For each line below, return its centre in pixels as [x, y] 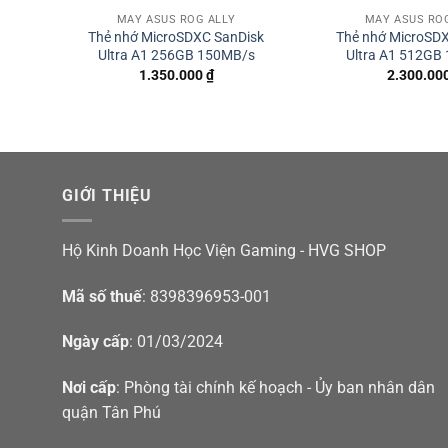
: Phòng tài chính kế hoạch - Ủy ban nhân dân [275, 388]
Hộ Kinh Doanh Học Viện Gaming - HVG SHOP [224, 250]
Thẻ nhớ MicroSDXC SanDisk [176, 38]
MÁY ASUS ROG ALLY [176, 20]
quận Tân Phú [111, 413]
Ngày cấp [95, 342]
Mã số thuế [102, 296]
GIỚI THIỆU [107, 196]
